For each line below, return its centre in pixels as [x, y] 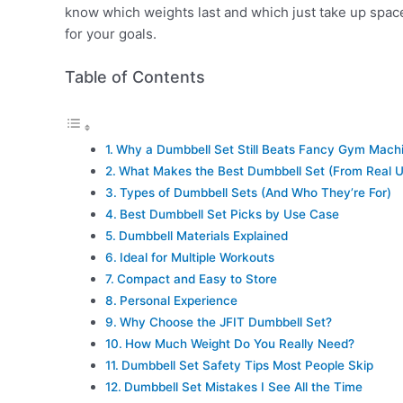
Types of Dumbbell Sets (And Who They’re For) [255, 192]
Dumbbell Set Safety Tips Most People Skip [247, 365]
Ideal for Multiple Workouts [197, 257]
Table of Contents [135, 77]
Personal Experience [178, 300]
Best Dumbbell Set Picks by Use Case [229, 214]
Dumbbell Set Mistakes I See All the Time [243, 386]
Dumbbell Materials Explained [203, 235]
